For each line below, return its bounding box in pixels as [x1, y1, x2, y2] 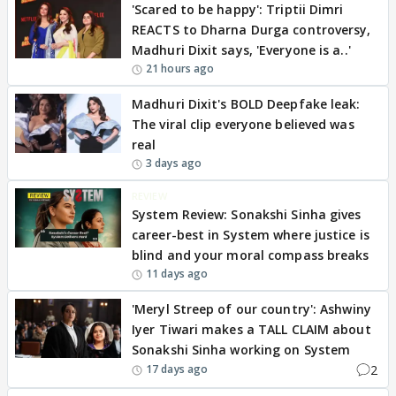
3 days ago [146, 155, 202, 171]
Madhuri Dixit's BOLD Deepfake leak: [132, 95, 361, 112]
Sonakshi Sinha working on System [132, 340, 351, 358]
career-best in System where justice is [132, 225, 369, 243]
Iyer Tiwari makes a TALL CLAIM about [132, 320, 371, 338]
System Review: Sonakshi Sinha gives [132, 205, 362, 223]
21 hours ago [146, 60, 215, 76]
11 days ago [146, 265, 209, 281]
